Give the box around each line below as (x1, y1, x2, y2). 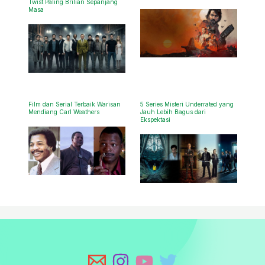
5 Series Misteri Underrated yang (140, 101, 234, 108)
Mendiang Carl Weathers (28, 108, 99, 116)
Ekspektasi (140, 116, 170, 124)
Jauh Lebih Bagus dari (140, 108, 206, 116)
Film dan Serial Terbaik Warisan (28, 101, 121, 108)
